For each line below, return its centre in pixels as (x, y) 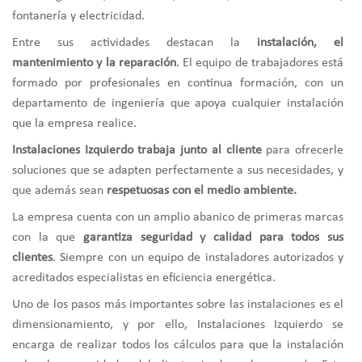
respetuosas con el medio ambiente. (202, 190)
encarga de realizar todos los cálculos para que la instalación (178, 345)
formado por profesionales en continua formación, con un (178, 83)
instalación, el (300, 42)
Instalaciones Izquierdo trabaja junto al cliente (137, 150)
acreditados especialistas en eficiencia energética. (144, 278)
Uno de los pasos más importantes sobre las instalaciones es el (178, 304)
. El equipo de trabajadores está (259, 63)
